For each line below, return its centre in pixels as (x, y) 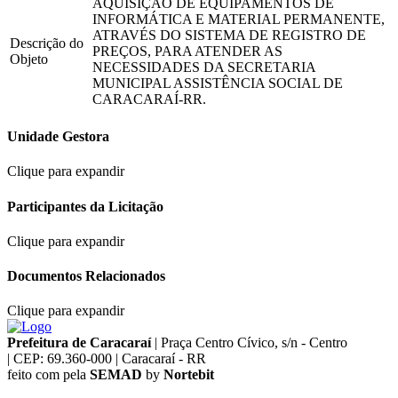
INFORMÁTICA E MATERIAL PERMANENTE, (239, 19)
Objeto (29, 59)
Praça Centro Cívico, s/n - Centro (254, 343)
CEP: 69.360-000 (63, 359)
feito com (35, 375)
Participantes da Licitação (85, 206)
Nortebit (189, 375)
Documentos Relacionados (86, 276)
